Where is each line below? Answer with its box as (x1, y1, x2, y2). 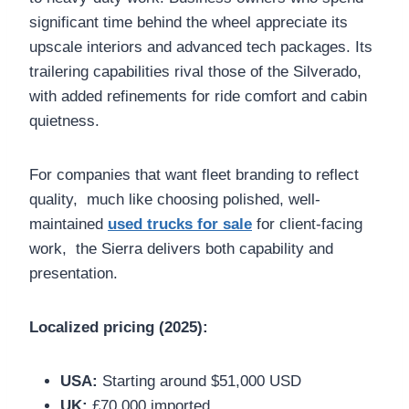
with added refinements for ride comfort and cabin (29, 87, 367, 105)
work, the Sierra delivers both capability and (29, 239, 333, 257)
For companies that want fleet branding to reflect (29, 165, 359, 184)
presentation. (29, 264, 118, 282)
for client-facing (252, 215, 362, 233)
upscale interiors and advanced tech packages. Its (29, 37, 372, 56)
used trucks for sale (108, 215, 252, 233)
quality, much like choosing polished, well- (29, 190, 320, 208)
